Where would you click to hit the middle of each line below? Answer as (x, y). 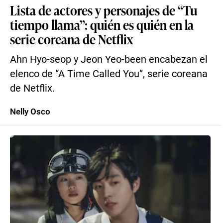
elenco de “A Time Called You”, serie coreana (109, 74)
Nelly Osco (30, 111)
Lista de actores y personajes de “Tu (104, 10)
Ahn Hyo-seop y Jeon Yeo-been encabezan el (109, 59)
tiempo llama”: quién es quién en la (102, 24)
